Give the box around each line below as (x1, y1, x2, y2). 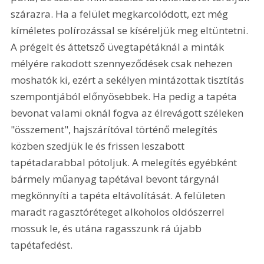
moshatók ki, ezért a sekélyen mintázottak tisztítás (11, 73, 247, 87)
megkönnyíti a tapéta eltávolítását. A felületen (11, 189, 228, 203)
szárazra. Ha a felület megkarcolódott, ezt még (11, 7, 231, 21)
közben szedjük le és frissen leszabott (11, 139, 187, 153)
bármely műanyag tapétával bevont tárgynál (11, 172, 222, 186)
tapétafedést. (11, 238, 73, 252)
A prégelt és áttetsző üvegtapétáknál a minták (11, 40, 227, 54)
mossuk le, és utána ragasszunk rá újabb (11, 222, 204, 236)
